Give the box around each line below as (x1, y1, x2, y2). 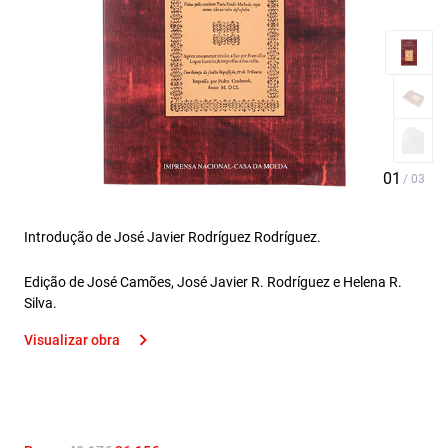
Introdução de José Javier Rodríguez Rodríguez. (24, 229, 321, 245)
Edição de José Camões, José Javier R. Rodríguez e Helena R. (24, 274, 402, 290)
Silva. (24, 295, 57, 311)
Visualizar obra (24, 332, 120, 348)
